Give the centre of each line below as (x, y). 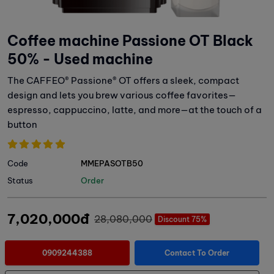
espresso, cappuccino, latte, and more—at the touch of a (135, 110)
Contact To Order (197, 253)
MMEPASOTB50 (112, 164)
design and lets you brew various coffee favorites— (122, 95)
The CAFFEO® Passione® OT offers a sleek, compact (123, 81)
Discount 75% (183, 219)
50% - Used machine (80, 59)
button (22, 125)
